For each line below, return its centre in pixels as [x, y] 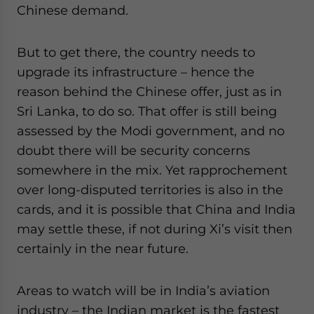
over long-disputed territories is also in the [150, 190]
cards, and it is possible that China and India [156, 209]
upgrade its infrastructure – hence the [136, 72]
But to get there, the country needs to [136, 52]
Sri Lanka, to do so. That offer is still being [147, 111]
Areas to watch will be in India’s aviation [143, 291]
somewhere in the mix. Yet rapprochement [152, 170]
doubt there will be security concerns [134, 150]
